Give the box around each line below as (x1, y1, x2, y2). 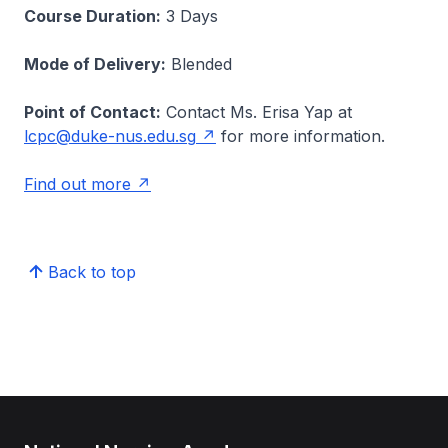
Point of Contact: (24, 102, 161, 122)
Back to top (48, 262, 136, 282)
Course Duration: (24, 6, 161, 26)
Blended (166, 54, 232, 74)
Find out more (24, 174, 131, 194)
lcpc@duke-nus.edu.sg (24, 126, 196, 146)
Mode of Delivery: (24, 54, 166, 74)
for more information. (216, 126, 385, 146)
